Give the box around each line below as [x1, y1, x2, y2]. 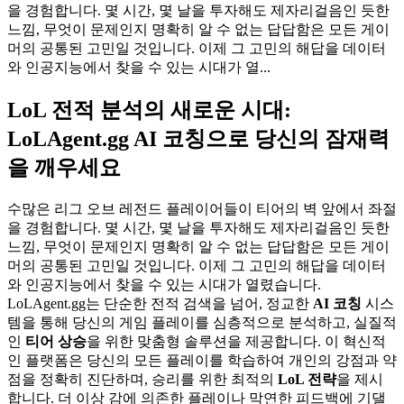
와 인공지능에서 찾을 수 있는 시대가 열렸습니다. [7, 276, 321, 292]
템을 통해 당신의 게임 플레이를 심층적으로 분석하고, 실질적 [7, 314, 397, 330]
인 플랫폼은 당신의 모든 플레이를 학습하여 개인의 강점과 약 [7, 352, 397, 368]
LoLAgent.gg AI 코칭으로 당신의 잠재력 [7, 126, 390, 151]
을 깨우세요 [7, 155, 121, 179]
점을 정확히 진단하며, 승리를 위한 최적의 [7, 371, 278, 387]
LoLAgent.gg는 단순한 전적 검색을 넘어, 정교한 [7, 295, 313, 311]
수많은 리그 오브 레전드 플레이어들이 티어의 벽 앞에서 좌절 [7, 200, 397, 216]
